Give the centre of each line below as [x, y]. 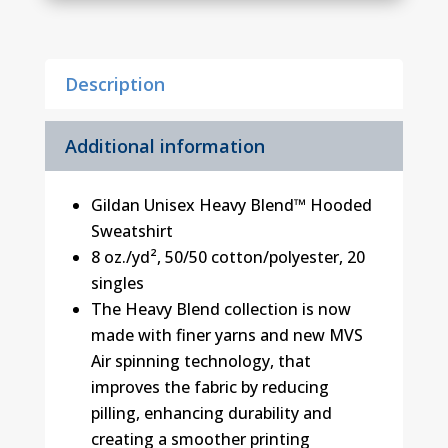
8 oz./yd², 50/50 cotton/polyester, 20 [227, 257]
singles [117, 283]
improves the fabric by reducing [209, 387]
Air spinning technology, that [200, 361]
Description [114, 84]
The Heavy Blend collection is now [220, 309]
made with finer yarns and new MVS [226, 335]
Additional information [164, 146]
